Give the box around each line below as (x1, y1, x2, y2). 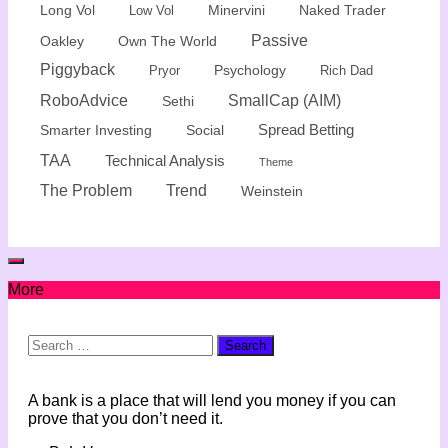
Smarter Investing (40, 122, 152, 138)
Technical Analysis (105, 152, 225, 169)
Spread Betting (258, 121, 354, 138)
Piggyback (40, 60, 115, 78)
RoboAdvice (40, 91, 128, 109)
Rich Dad (320, 62, 373, 78)
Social (186, 122, 224, 138)
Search (27, 333, 78, 351)
